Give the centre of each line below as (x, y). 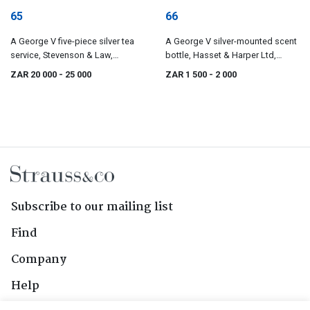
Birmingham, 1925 (201, 69)
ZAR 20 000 (35, 75)
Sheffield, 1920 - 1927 (53, 69)
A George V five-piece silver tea (72, 42)
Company (39, 260)
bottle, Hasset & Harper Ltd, (221, 55)
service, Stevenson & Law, (62, 55)
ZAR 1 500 (187, 75)
